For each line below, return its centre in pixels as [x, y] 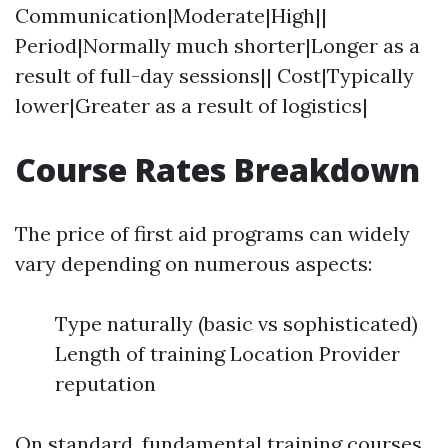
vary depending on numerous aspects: [193, 264]
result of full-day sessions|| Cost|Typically [214, 76]
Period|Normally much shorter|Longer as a [217, 46]
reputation [105, 384]
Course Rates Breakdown [217, 170]
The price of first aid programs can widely [212, 234]
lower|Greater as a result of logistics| [191, 106]
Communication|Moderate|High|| [171, 16]
